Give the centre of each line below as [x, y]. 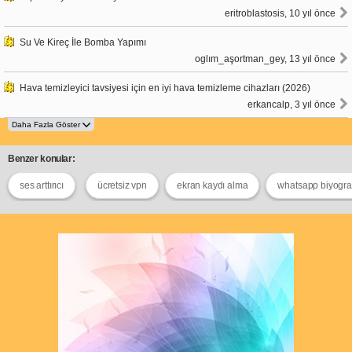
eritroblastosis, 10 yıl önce [280, 13]
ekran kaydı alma [213, 185]
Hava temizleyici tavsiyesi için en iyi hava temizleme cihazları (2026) [165, 88]
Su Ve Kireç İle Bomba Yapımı [83, 42]
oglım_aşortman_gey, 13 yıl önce [265, 59]
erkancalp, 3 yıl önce [291, 104]
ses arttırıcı [42, 185]
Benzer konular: [42, 158]
